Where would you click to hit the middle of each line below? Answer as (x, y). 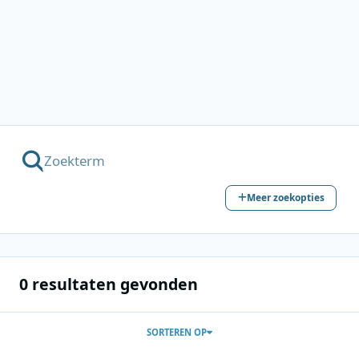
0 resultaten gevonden (108, 284)
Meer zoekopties (285, 198)
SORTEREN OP (177, 332)
